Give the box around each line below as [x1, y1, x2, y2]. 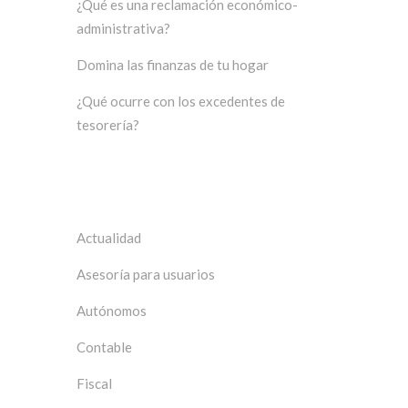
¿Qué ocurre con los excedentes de [76, 93, 285, 110]
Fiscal [76, 375, 112, 393]
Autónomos [76, 302, 147, 320]
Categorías [76, 181, 157, 207]
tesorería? [76, 117, 139, 134]
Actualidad [76, 229, 141, 247]
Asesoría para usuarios [76, 266, 215, 283]
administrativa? [76, 20, 170, 37]
